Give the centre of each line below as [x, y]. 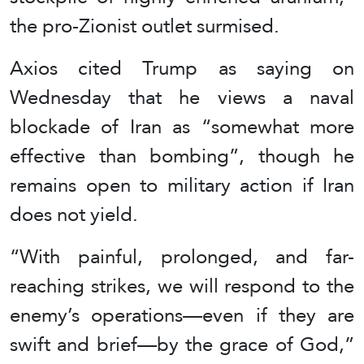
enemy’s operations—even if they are [182, 314]
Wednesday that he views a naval [182, 97]
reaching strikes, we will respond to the [182, 285]
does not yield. [74, 214]
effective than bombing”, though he [182, 155]
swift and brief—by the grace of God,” [182, 344]
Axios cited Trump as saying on [182, 67]
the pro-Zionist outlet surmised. [145, 25]
